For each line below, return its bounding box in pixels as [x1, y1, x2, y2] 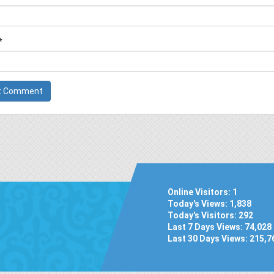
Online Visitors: [168, 187, 232, 197]
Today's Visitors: [168, 210, 239, 220]
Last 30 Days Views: [168, 233, 250, 243]
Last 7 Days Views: [168, 221, 245, 232]
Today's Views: [168, 198, 229, 209]
